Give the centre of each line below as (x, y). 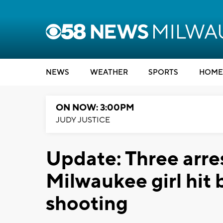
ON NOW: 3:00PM (95, 108)
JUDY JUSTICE (83, 120)
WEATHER (109, 72)
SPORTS (163, 72)
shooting (87, 204)
